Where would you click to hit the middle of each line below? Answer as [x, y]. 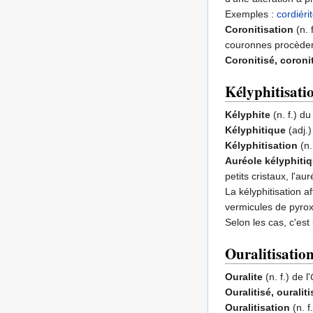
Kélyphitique [255, 130]
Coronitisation [259, 30]
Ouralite [244, 277]
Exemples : [251, 14]
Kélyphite [248, 115]
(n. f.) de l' [286, 277]
